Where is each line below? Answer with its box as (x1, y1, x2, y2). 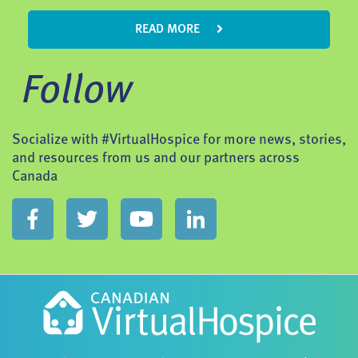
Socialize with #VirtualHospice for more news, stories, (12, 132, 346, 147)
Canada (12, 169, 58, 184)
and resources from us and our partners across (12, 150, 300, 165)
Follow (22, 71, 132, 112)
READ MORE (135, 22, 203, 36)
